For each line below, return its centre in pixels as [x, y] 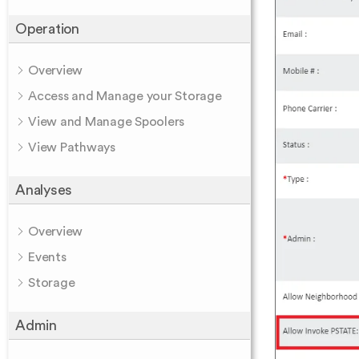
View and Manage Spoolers [106, 122]
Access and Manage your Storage [125, 96]
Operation [47, 29]
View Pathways [72, 147]
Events [47, 257]
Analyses [44, 190]
